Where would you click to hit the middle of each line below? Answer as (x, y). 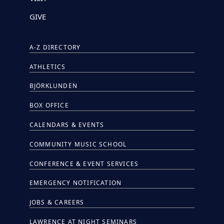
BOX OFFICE (49, 105)
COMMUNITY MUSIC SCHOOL (78, 144)
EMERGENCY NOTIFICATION (75, 183)
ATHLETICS (47, 66)
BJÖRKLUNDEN (53, 86)
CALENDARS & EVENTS (67, 124)
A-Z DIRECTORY (55, 47)
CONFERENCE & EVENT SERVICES (84, 163)
